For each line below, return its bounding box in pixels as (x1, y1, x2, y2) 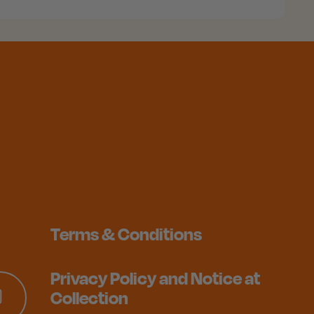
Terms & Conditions (50, 223, 202, 245)
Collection (50, 287, 128, 309)
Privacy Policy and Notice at (50, 267, 260, 289)
